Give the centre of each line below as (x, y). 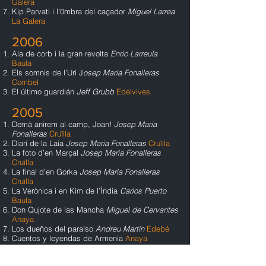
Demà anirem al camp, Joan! (63, 124)
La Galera (28, 21)
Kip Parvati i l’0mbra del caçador (70, 11)
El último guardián (44, 91)
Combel (25, 82)
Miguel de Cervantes (142, 210)
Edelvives (133, 91)
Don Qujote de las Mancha (59, 210)
